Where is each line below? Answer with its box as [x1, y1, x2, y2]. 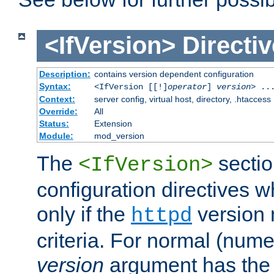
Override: [39, 106, 78, 116]
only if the [37, 202, 131, 226]
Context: [39, 94, 75, 104]
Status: [39, 118, 69, 128]
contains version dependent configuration [94, 68, 254, 79]
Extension [94, 118, 132, 128]
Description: [39, 68, 91, 79]
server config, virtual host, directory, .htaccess [94, 94, 271, 104]
